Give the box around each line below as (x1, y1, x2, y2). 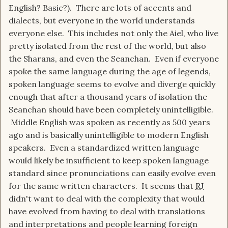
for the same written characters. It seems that (9, 181, 195, 191)
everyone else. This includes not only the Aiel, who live (9, 28, 218, 39)
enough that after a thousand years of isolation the (9, 92, 207, 102)
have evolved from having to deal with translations (9, 206, 205, 217)
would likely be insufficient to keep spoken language (9, 155, 209, 166)
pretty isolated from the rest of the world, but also (9, 41, 206, 51)
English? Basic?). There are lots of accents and (9, 3, 191, 13)
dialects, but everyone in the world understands (9, 15, 195, 26)
